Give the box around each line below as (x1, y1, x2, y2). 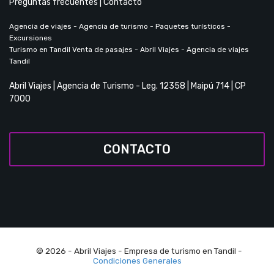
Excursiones (9, 34, 52, 42)
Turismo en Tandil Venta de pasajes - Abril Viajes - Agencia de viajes (9, 45, 249, 54)
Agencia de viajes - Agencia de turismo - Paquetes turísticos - (9, 22, 231, 31)
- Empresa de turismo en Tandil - (116, 246, 242, 256)
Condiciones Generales (92, 256, 182, 265)
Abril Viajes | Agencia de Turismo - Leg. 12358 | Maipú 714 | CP (9, 81, 246, 91)
